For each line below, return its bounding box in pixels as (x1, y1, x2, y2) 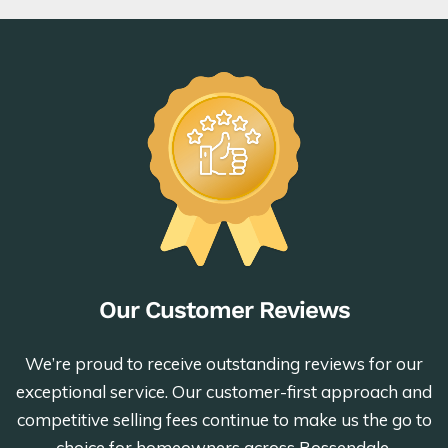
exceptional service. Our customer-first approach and (16, 381, 432, 403)
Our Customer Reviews (98, 296, 350, 325)
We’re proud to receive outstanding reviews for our (25, 353, 423, 375)
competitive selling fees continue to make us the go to (16, 409, 432, 431)
